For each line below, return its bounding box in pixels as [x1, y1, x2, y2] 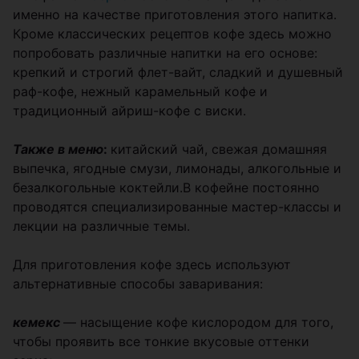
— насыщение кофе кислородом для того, [63, 314, 333, 330]
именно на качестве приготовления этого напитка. [13, 6, 337, 22]
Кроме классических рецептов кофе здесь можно [13, 26, 332, 42]
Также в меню [13, 141, 103, 157]
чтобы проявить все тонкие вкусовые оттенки [13, 333, 309, 349]
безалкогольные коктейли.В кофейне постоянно [13, 179, 320, 196]
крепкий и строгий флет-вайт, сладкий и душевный [13, 64, 343, 80]
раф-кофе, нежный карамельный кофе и [13, 83, 268, 99]
